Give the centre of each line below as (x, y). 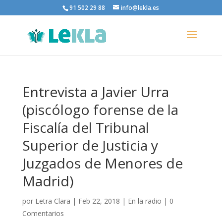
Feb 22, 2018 (99, 201)
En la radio (144, 201)
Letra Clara (53, 201)
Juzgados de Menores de (102, 163)
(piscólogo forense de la (100, 110)
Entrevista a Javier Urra (95, 92)
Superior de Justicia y (90, 145)
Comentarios (43, 213)
